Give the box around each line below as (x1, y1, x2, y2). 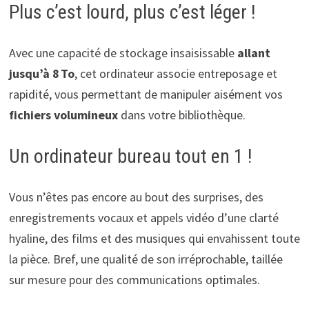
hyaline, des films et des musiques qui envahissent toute (8, 230, 300, 247)
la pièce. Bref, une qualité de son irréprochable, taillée (8, 251, 283, 268)
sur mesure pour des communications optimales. (8, 272, 260, 288)
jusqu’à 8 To (8, 66, 74, 82)
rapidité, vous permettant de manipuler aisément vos (8, 86, 283, 103)
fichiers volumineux (8, 107, 121, 123)
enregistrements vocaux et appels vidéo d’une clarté (8, 210, 279, 226)
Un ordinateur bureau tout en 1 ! (8, 145, 252, 168)
